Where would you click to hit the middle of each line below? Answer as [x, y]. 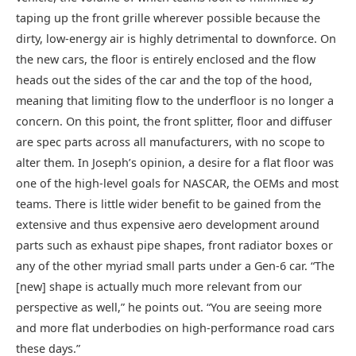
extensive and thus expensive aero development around [168, 225]
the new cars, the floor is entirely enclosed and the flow [166, 60]
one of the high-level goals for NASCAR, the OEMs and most [177, 184]
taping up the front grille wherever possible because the [168, 18]
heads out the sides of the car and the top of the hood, [164, 80]
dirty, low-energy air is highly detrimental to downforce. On [176, 39]
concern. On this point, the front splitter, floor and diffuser [174, 122]
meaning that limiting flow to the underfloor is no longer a [175, 101]
